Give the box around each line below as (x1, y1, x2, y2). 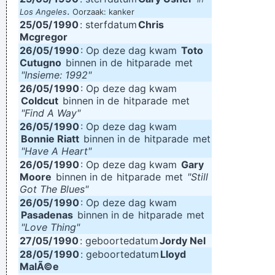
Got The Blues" (20, 183, 88, 195)
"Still (187, 171, 208, 183)
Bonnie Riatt (21, 133, 79, 145)
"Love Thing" (21, 221, 80, 233)
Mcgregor (20, 31, 68, 43)
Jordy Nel (160, 234, 206, 247)
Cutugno (20, 56, 61, 69)
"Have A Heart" (21, 145, 91, 157)
